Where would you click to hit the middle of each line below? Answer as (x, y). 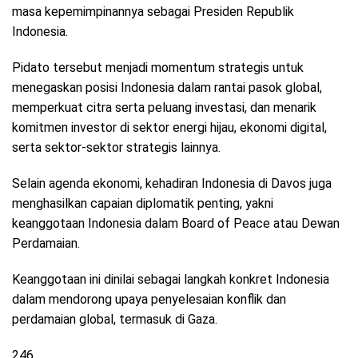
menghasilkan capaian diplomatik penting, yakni (143, 203)
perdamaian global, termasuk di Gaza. (115, 319)
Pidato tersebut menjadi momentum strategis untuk (158, 67)
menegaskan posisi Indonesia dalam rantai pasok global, (167, 87)
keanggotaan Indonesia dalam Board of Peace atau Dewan (176, 223)
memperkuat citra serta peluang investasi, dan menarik (164, 107)
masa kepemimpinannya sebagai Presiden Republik (153, 11)
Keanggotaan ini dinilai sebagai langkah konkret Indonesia (171, 279)
